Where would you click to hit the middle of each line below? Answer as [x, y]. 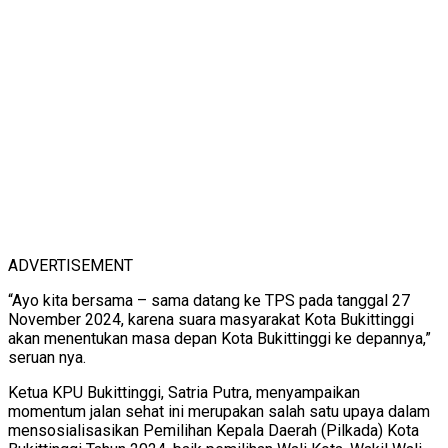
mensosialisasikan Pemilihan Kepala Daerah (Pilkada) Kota [213, 431]
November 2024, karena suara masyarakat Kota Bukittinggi [211, 320]
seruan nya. [47, 358]
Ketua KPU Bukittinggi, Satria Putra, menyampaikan [184, 393]
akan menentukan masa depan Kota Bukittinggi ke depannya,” [219, 339]
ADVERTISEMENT [70, 266]
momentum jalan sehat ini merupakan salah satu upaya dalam [219, 412]
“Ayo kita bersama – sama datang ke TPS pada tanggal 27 [209, 301]
